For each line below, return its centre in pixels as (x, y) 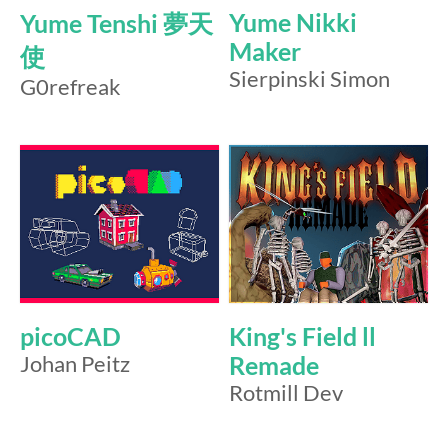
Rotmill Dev (286, 392)
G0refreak (70, 87)
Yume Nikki (293, 23)
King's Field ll (302, 336)
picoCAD (70, 336)
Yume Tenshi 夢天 (116, 24)
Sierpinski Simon (309, 79)
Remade (274, 365)
